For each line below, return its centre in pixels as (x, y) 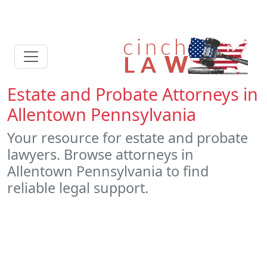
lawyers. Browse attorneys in (100, 154)
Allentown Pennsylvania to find (108, 171)
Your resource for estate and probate (128, 138)
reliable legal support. (78, 188)
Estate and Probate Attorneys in (133, 94)
